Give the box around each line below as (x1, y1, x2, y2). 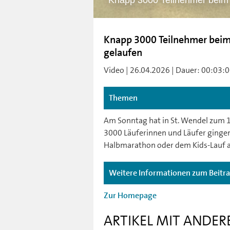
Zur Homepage (104, 190, 157, 201)
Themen (109, 92, 138, 103)
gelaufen (104, 45, 142, 59)
